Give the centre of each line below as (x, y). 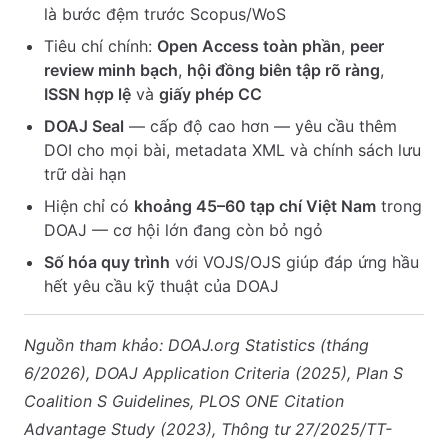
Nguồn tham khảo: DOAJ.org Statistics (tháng (196, 345)
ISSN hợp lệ (87, 94)
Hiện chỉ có (89, 206)
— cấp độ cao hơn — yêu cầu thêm (260, 126)
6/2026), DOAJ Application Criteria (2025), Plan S (213, 373)
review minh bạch (111, 70)
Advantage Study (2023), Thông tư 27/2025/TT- (208, 429)
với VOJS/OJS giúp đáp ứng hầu (294, 262)
